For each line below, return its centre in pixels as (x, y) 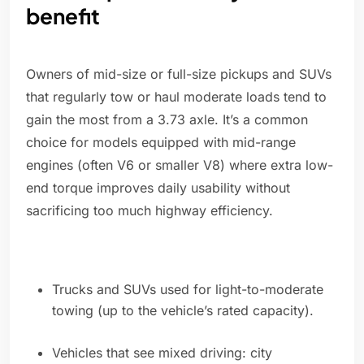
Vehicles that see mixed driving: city (162, 353)
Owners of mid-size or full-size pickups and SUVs (179, 74)
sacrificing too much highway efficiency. (149, 211)
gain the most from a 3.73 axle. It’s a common (167, 120)
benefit (63, 16)
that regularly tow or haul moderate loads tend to (176, 97)
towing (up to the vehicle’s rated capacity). (183, 311)
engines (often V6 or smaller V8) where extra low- (180, 165)
